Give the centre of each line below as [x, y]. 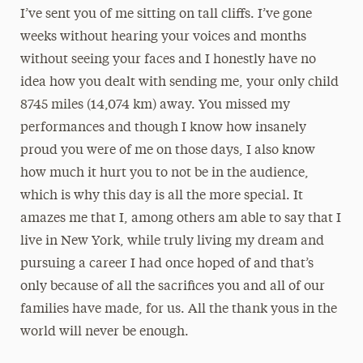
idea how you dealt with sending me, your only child [179, 83]
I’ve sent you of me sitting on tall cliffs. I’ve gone [166, 15]
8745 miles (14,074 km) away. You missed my [155, 105]
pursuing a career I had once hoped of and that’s [167, 264]
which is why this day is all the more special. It [161, 196]
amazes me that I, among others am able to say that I [180, 219]
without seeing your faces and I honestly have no [168, 60]
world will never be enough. [104, 332]
